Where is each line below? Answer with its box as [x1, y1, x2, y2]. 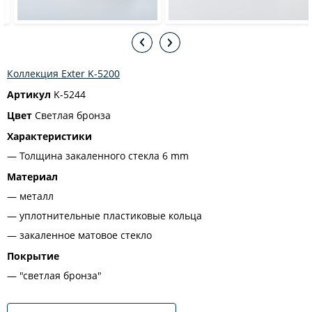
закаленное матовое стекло [19, 228, 152, 242]
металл [19, 189, 54, 203]
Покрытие [7, 249, 59, 263]
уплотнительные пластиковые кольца [19, 209, 202, 222]
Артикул [7, 88, 51, 101]
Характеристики [7, 130, 92, 143]
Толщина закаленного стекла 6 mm [19, 149, 189, 162]
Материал [7, 170, 58, 183]
